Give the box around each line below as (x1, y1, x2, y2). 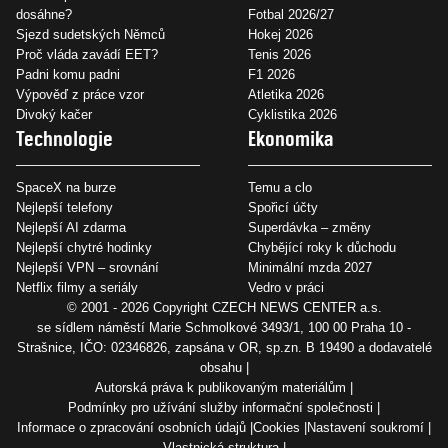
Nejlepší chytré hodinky (16, 239, 152, 255)
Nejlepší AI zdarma (16, 219, 126, 235)
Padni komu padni (16, 66, 120, 82)
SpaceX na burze (16, 179, 116, 195)
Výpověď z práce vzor (16, 86, 144, 102)
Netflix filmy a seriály (16, 279, 138, 295)
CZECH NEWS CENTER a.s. (211, 299, 382, 315)
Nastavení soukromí (307, 419, 424, 435)
